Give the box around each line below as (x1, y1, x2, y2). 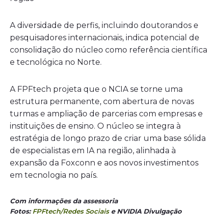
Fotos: (10, 207, 32, 215)
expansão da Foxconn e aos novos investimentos (10, 158, 198, 167)
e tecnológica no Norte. (10, 57, 102, 67)
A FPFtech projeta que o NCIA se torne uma (10, 84, 183, 94)
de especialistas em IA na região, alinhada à (10, 145, 176, 155)
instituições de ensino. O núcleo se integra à (10, 121, 181, 131)
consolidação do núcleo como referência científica (10, 45, 207, 55)
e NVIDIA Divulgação (109, 207, 182, 215)
